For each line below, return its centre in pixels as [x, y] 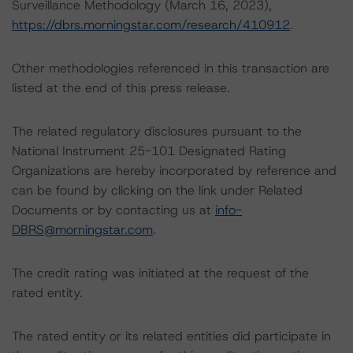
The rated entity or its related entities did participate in [171, 336]
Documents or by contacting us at [113, 210]
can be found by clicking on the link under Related [157, 190]
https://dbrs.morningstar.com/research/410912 [151, 25]
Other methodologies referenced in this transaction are [171, 68]
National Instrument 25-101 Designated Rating [149, 151]
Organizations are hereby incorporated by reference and [174, 171]
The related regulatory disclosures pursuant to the [157, 131]
